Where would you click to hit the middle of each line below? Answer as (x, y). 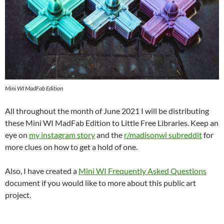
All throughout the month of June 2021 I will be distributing (107, 110)
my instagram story (62, 134)
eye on (17, 134)
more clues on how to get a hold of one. (71, 146)
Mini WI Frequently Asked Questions (142, 170)
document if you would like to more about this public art (100, 182)
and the (109, 134)
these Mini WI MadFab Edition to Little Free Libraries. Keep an (112, 122)
